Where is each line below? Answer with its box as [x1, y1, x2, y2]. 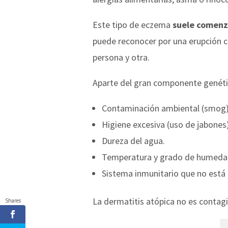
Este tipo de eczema [93, 18, 173, 31]
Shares [5, 197, 21, 204]
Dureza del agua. [102, 134, 165, 147]
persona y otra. [93, 51, 150, 63]
